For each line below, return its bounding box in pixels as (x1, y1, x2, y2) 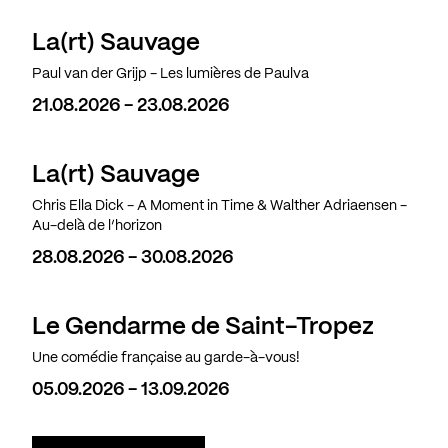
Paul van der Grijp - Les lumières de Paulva (32, 67, 309, 82)
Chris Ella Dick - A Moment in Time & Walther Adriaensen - (32, 199, 407, 214)
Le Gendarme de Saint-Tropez (32, 316, 374, 340)
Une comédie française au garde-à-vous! (32, 351, 300, 366)
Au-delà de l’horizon (32, 219, 162, 234)
